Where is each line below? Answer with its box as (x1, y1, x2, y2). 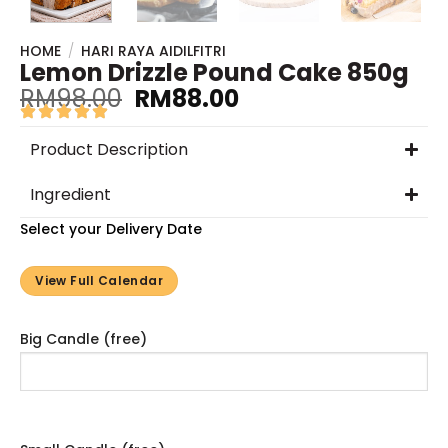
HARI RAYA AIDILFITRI (81, 41, 227, 62)
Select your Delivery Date (20, 219, 202, 240)
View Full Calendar (35, 272, 163, 290)
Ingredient (30, 183, 111, 207)
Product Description (30, 138, 188, 162)
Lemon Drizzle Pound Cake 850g (20, 56, 409, 90)
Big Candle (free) (20, 329, 147, 350)
